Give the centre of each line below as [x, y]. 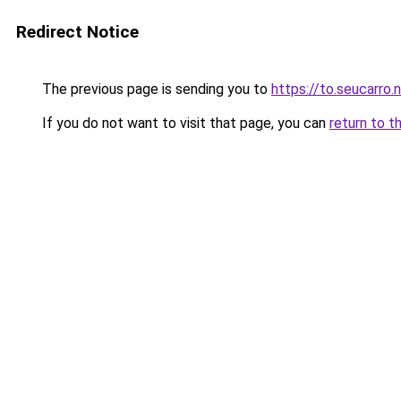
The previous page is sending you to [155, 89]
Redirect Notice [77, 32]
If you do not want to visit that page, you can [184, 123]
